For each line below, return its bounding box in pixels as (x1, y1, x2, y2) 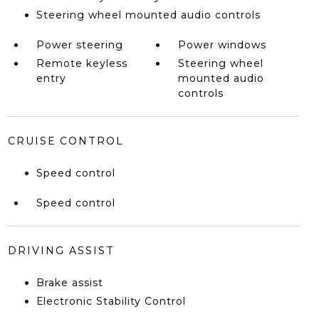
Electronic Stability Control (36, 295, 186, 308)
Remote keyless (36, 57, 127, 70)
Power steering (36, 38, 123, 51)
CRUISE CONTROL (7, 135, 124, 147)
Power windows (178, 38, 267, 51)
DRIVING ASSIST (7, 244, 115, 257)
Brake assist (36, 276, 103, 289)
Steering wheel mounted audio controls (36, 9, 261, 21)
